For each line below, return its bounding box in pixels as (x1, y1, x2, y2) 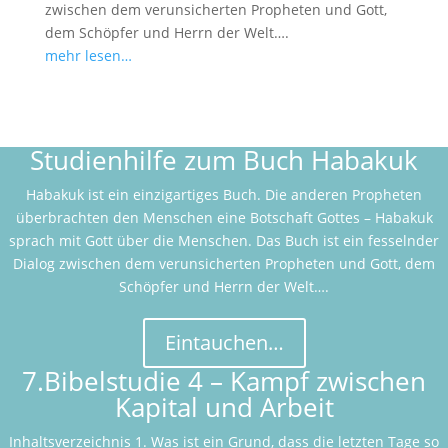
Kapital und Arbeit (114, 389, 334, 425)
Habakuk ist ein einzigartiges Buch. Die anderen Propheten (26, 185, 422, 204)
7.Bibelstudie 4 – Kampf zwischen (22, 363, 426, 399)
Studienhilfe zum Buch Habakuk (30, 142, 418, 178)
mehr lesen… (44, 46, 132, 65)
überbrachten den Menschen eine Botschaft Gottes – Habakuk (15, 208, 433, 227)
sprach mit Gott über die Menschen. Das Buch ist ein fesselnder (9, 231, 439, 250)
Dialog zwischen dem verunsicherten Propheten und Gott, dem (13, 254, 435, 273)
